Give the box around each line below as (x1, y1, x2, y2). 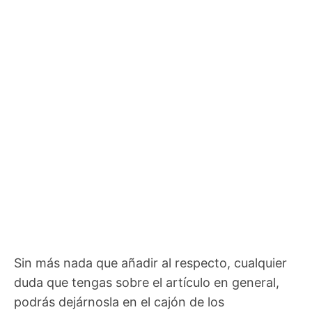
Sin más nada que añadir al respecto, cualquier (14, 256, 287, 271)
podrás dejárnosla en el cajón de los (14, 295, 224, 310)
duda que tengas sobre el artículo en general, (14, 275, 279, 290)
